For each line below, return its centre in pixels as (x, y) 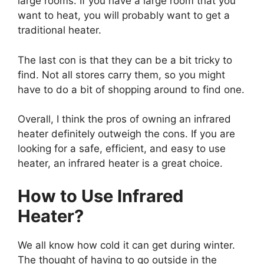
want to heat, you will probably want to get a (124, 16)
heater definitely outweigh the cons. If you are (126, 134)
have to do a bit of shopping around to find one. (131, 89)
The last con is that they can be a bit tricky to (125, 60)
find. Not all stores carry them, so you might (121, 75)
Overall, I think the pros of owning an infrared (124, 119)
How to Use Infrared (100, 196)
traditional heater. (60, 30)
